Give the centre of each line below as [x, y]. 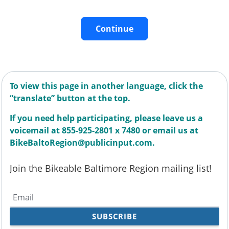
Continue [114, 28]
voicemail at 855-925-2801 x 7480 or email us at [104, 130]
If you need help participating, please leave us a [106, 118]
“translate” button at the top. [71, 98]
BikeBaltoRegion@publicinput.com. [83, 142]
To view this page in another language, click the [106, 86]
